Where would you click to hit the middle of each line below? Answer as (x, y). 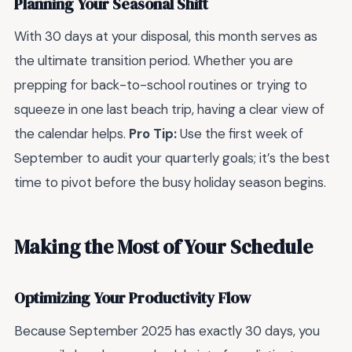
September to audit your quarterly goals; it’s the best (172, 158)
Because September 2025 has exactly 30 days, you (167, 330)
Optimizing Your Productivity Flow (132, 299)
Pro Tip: (153, 134)
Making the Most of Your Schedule (163, 246)
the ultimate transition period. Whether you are (154, 61)
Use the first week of (240, 134)
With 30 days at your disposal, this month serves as (166, 37)
